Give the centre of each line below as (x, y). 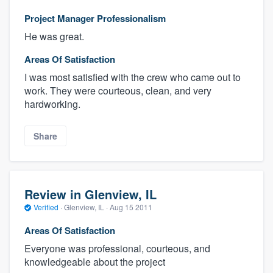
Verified (46, 207)
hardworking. (52, 104)
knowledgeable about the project (95, 261)
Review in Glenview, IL (90, 194)
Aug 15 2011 (131, 207)
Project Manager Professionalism (95, 18)
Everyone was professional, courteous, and (117, 248)
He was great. (54, 36)
